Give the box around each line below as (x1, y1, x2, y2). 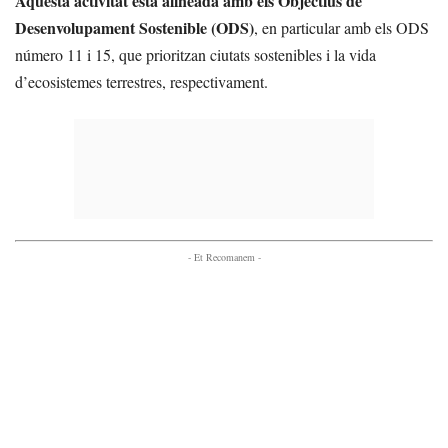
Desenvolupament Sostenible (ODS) (15, 16, 254, 39)
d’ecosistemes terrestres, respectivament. (15, 71, 268, 92)
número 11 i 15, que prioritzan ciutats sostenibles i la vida (15, 44, 376, 65)
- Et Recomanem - (187, 250, 261, 264)
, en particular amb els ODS (254, 17, 429, 38)
